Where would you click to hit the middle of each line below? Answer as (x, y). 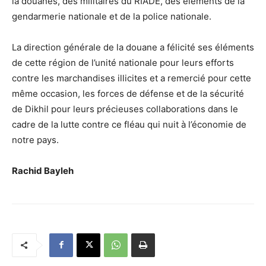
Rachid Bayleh (43, 170)
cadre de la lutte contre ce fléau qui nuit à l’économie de (129, 124)
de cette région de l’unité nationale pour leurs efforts (123, 62)
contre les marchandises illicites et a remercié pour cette (132, 78)
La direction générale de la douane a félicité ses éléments (133, 47)
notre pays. (35, 140)
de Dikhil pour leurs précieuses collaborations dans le (125, 109)
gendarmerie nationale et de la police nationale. (112, 16)
